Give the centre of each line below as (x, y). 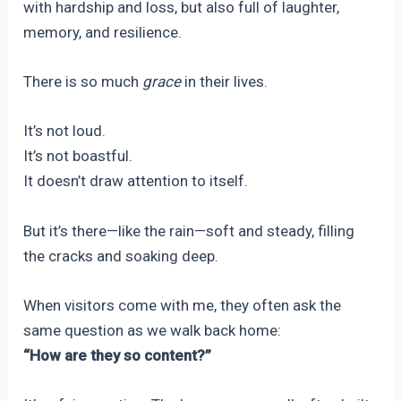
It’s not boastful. (78, 156)
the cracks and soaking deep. (121, 256)
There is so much (83, 82)
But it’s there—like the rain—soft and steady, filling (189, 230)
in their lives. (225, 82)
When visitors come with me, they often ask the (183, 305)
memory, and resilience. (103, 32)
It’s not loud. (65, 131)
